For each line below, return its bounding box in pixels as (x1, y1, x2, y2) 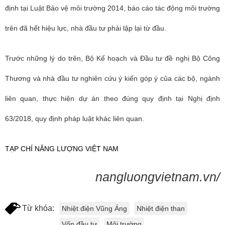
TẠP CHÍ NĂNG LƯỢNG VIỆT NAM (5, 145, 119, 153)
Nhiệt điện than (137, 204, 185, 212)
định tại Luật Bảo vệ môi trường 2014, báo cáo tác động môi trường (5, 4, 220, 12)
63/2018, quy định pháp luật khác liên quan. (5, 115, 144, 123)
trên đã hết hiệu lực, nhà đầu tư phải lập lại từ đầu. (5, 24, 166, 32)
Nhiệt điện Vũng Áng (62, 204, 127, 212)
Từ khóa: (22, 204, 54, 212)
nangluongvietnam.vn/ (95, 170, 220, 184)
